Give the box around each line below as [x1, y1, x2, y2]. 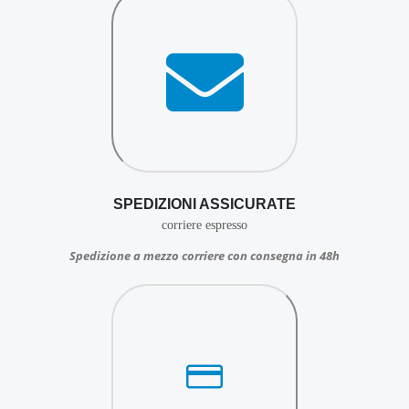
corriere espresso [162, 217, 247, 232]
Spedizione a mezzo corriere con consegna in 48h [69, 246, 340, 264]
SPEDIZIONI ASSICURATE [113, 195, 296, 212]
